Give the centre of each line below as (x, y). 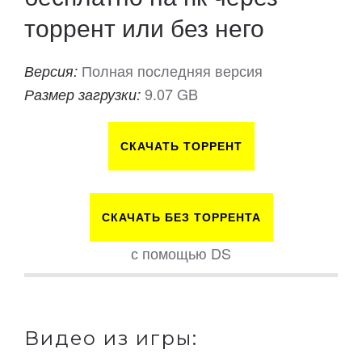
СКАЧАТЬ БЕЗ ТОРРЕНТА (181, 218)
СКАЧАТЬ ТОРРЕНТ (181, 147)
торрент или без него (144, 27)
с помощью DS (181, 253)
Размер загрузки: (84, 95)
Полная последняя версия (172, 71)
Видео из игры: (111, 339)
